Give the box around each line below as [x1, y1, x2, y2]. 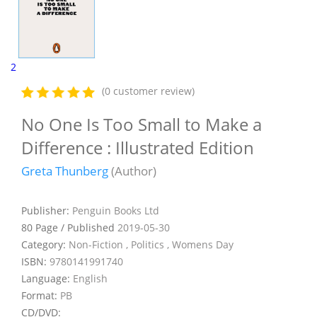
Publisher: [21, 203, 72, 217]
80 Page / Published [21, 220, 117, 234]
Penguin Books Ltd [72, 203, 159, 217]
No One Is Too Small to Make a [21, 112, 262, 136]
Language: [21, 271, 73, 285]
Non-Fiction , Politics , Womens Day [69, 237, 234, 251]
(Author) [108, 162, 156, 179]
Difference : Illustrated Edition [21, 135, 254, 159]
